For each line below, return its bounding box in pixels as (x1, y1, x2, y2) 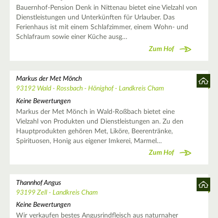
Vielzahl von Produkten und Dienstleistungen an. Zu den (16, 118, 183, 125)
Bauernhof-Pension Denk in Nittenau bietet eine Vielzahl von (16, 4, 197, 12)
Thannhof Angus (16, 179, 61, 186)
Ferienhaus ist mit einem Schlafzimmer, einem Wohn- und (16, 24, 188, 31)
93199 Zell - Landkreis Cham (16, 189, 98, 196)
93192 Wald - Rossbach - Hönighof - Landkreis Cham (16, 85, 164, 92)
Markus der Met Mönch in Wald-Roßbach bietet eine (16, 108, 175, 115)
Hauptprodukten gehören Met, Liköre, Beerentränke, (16, 127, 173, 135)
